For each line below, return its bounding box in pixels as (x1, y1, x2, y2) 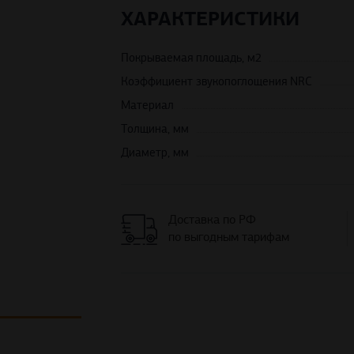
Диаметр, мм (121, 145, 190, 160)
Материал (121, 98, 175, 113)
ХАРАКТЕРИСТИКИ (121, 6, 300, 32)
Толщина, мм (121, 122, 190, 137)
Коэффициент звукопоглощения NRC (121, 74, 313, 89)
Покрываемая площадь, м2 (121, 51, 262, 66)
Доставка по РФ (168, 212, 257, 228)
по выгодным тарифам (168, 229, 290, 246)
